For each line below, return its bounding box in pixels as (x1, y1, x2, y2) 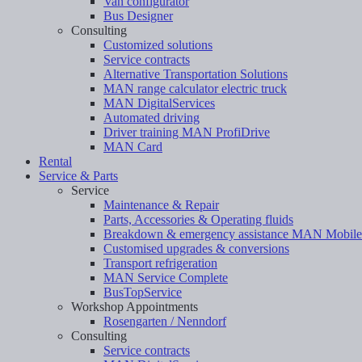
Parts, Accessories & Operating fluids (103, 212, 293, 226)
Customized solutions (103, 37, 213, 52)
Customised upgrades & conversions (103, 241, 289, 255)
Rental (39, 154, 72, 168)
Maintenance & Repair (103, 197, 219, 212)
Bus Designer (103, 8, 173, 23)
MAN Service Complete (103, 270, 228, 284)
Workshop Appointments (71, 299, 198, 314)
